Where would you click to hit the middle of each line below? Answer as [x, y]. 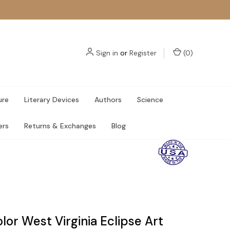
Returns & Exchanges [60, 126]
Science [150, 100]
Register [143, 53]
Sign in [107, 53]
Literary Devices [52, 100]
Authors [108, 100]
